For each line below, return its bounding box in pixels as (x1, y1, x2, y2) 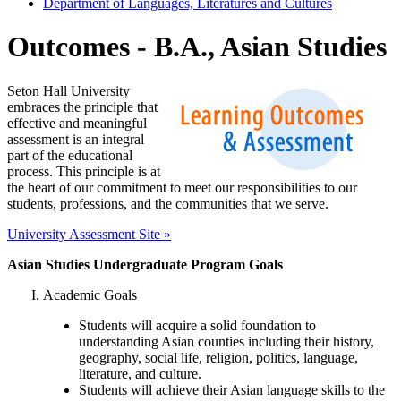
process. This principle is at (7, 163, 160, 179)
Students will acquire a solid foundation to (79, 317, 316, 333)
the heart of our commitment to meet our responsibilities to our (7, 179, 357, 195)
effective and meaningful (7, 115, 147, 131)
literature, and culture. (79, 365, 201, 381)
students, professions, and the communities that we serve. (7, 195, 328, 211)
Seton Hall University (7, 82, 130, 98)
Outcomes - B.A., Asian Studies (7, 30, 387, 64)
